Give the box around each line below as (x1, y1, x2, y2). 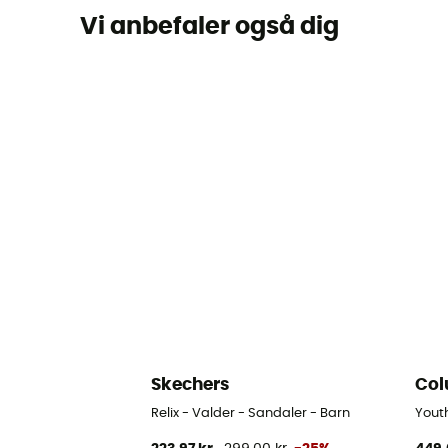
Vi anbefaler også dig (79, 15, 339, 40)
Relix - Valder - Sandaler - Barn (151, 406, 351, 420)
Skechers (151, 376, 230, 394)
